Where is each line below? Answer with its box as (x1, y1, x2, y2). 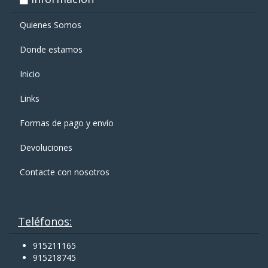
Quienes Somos (20, 19, 81, 31)
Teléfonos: (18, 214, 72, 229)
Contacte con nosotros (20, 166, 109, 178)
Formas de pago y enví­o (20, 117, 114, 129)
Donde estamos (20, 44, 83, 56)
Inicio (20, 68, 40, 80)
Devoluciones (20, 142, 72, 154)
